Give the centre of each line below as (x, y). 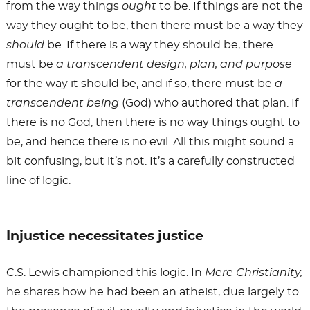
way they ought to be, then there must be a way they (154, 26)
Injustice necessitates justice (104, 237)
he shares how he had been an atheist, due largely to (152, 292)
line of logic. (38, 181)
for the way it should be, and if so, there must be (140, 84)
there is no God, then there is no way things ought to (153, 123)
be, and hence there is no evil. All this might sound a (150, 142)
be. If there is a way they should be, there (158, 45)
